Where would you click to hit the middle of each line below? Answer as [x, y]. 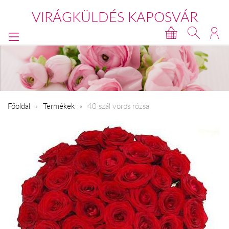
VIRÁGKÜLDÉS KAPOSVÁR [114, 17]
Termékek [59, 106]
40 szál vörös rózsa [118, 106]
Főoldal [19, 106]
